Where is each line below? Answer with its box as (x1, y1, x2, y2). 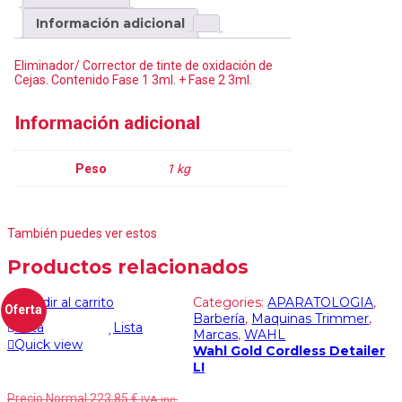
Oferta (4, 302, 43, 318)
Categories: (193, 293, 268, 310)
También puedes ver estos (7, 225, 157, 240)
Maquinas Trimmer (251, 310, 370, 327)
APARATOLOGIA (267, 293, 374, 310)
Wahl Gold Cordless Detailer (193, 342, 386, 359)
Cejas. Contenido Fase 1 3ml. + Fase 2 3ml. (14, 73, 252, 88)
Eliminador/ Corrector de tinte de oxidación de (14, 58, 273, 74)
